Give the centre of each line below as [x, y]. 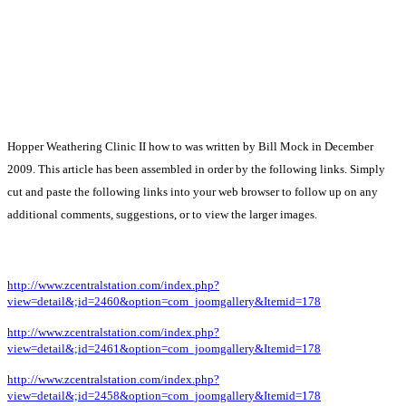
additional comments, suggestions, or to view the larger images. [162, 214]
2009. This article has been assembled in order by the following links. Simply [196, 169]
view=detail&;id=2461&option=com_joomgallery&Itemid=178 [164, 348]
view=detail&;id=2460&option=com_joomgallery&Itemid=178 [164, 301]
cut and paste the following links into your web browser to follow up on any [193, 191]
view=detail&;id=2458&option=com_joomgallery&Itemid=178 [164, 395]
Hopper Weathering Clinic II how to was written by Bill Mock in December [190, 146]
